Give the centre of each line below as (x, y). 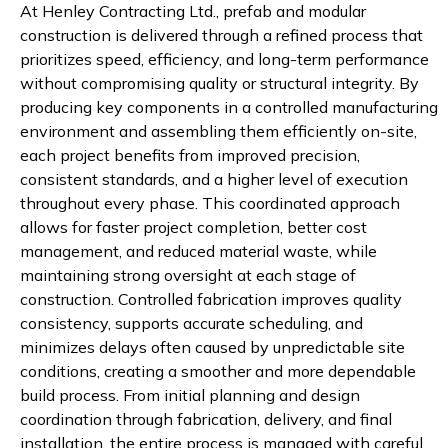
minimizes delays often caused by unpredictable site (212, 347)
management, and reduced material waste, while (198, 251)
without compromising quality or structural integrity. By (219, 83)
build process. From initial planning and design (190, 395)
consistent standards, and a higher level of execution (214, 179)
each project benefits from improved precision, (190, 155)
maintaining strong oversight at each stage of (188, 275)
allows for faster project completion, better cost (193, 227)
